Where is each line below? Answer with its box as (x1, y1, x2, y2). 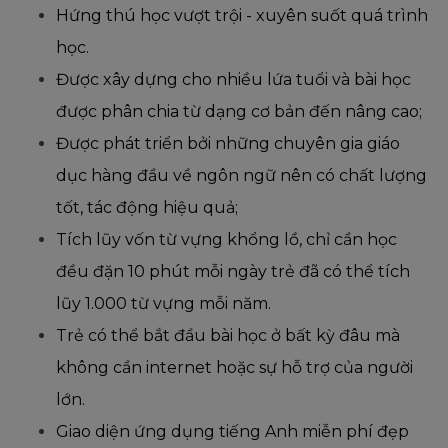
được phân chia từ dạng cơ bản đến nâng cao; (56, 102, 422, 122)
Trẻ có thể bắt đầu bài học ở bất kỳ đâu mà (56, 326, 400, 346)
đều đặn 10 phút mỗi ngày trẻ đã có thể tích (56, 262, 410, 282)
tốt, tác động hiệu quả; (56, 198, 238, 218)
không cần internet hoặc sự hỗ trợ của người (56, 358, 413, 378)
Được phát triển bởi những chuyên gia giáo (56, 134, 400, 154)
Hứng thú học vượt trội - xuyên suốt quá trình (56, 6, 428, 26)
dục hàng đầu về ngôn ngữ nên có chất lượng (56, 166, 427, 186)
